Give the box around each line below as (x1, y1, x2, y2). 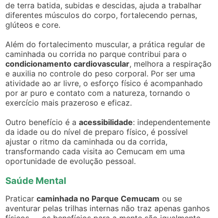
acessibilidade (79, 117, 133, 127)
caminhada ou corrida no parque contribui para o (5, 49, 187, 59)
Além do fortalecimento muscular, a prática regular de (5, 39, 205, 49)
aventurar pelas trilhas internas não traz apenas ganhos (5, 203, 210, 213)
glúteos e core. (5, 19, 61, 30)
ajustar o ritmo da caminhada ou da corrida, (5, 136, 168, 146)
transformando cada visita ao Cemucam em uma (5, 146, 185, 156)
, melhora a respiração (129, 58, 212, 69)
